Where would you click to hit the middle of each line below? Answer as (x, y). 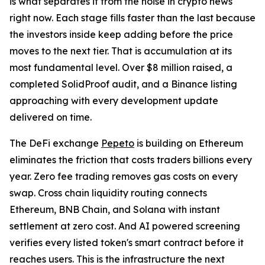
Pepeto (118, 143)
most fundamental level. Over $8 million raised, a (121, 68)
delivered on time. (51, 117)
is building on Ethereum (189, 143)
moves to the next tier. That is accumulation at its (121, 51)
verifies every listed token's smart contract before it (127, 243)
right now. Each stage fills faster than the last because (132, 18)
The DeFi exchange (55, 143)
